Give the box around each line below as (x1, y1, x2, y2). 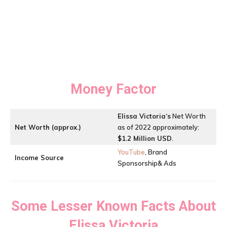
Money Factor (70, 81, 157, 97)
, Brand (145, 148, 167, 156)
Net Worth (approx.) (15, 123, 81, 131)
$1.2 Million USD (118, 134, 172, 142)
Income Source (15, 154, 64, 162)
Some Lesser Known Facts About (11, 198, 216, 214)
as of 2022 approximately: (118, 123, 199, 131)
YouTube (118, 148, 145, 156)
